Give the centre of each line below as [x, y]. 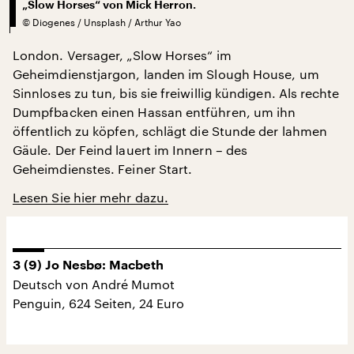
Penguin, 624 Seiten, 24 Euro [98, 303]
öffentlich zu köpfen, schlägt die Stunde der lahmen [170, 130]
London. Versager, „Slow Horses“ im [122, 55]
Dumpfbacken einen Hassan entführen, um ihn [154, 111]
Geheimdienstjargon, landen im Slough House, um [166, 73]
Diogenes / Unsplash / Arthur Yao [107, 22]
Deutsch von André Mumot [94, 284]
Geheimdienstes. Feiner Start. [103, 168]
